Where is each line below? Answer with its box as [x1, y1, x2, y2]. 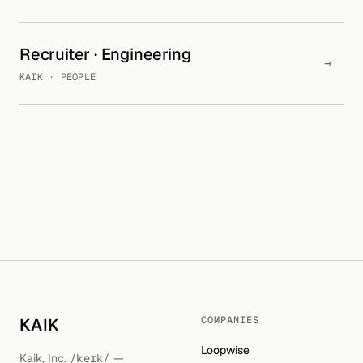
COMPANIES [201, 314, 259, 327]
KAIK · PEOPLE [19, 70, 96, 83]
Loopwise [201, 343, 250, 357]
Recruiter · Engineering [19, 44, 191, 65]
